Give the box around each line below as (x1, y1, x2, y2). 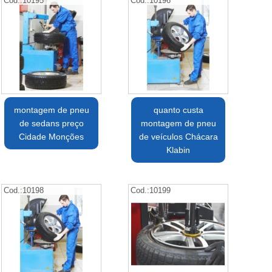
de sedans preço (19, 118, 84, 129)
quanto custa (153, 105, 203, 115)
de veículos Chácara (138, 132, 218, 142)
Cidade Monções (19, 132, 84, 142)
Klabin (166, 145, 191, 155)
